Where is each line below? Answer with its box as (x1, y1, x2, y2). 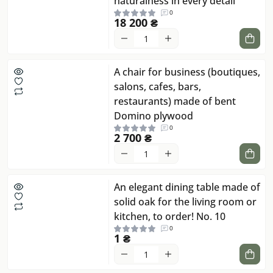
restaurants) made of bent (114, 94, 236, 108)
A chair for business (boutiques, (114, 65, 260, 79)
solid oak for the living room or (114, 195, 257, 209)
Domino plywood (114, 109, 193, 123)
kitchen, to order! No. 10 (114, 210, 225, 224)
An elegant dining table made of (114, 180, 260, 194)
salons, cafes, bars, (114, 80, 201, 94)
